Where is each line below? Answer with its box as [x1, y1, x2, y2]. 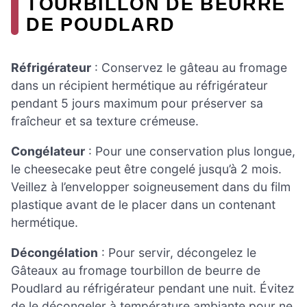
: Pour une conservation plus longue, [85, 143, 295, 158]
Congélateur [11, 143, 85, 158]
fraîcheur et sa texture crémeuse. [11, 114, 199, 129]
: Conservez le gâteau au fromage [91, 60, 287, 75]
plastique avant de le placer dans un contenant [11, 197, 275, 212]
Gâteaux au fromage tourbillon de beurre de [11, 262, 260, 278]
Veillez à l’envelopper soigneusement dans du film [11, 179, 291, 194]
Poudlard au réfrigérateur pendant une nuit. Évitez [11, 280, 295, 295]
